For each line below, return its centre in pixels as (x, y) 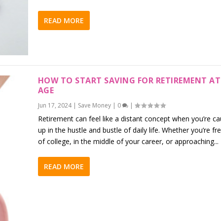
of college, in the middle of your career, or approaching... (128, 142)
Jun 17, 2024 (55, 106)
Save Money (94, 106)
